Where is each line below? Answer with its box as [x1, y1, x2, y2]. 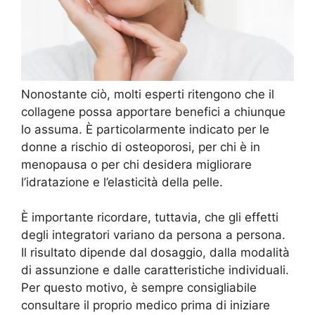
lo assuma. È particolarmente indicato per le [21, 122, 269, 136]
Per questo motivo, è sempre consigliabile [21, 281, 257, 295]
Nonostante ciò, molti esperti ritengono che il [21, 86, 274, 101]
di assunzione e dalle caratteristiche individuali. [21, 263, 289, 278]
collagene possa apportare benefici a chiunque [21, 104, 285, 119]
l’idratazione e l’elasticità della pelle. [21, 174, 223, 189]
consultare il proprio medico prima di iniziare [21, 298, 270, 313]
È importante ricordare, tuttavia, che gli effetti [21, 210, 278, 225]
